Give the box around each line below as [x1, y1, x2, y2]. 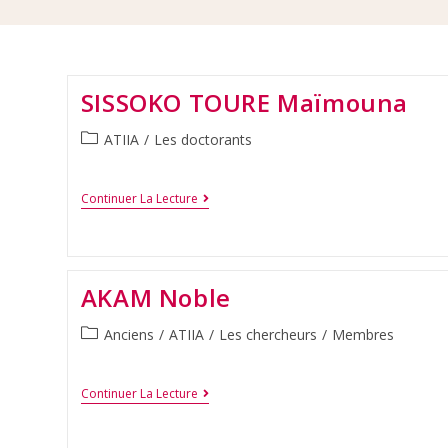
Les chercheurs [218, 324, 317, 344]
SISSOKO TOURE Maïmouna [80, 86, 408, 120]
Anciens [103, 324, 154, 344]
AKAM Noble [80, 280, 231, 314]
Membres [331, 324, 394, 344]
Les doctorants [153, 130, 252, 150]
